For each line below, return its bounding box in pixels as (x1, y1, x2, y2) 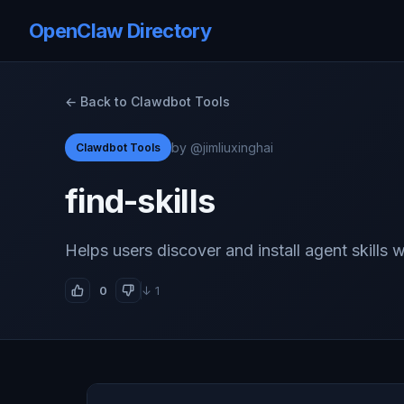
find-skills (65, 181, 216, 221)
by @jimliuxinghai (171, 139, 273, 155)
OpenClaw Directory (29, 18, 212, 42)
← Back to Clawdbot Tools (65, 94, 230, 109)
